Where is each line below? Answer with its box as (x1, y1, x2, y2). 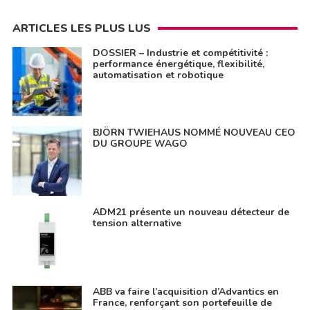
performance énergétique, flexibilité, (92, 57, 264, 71)
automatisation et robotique (92, 69, 224, 82)
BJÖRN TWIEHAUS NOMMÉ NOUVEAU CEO (92, 126, 295, 140)
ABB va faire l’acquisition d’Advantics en (92, 285, 279, 299)
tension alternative (92, 217, 181, 230)
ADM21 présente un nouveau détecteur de (92, 206, 289, 219)
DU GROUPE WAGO (92, 137, 188, 151)
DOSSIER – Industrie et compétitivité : (92, 46, 268, 60)
